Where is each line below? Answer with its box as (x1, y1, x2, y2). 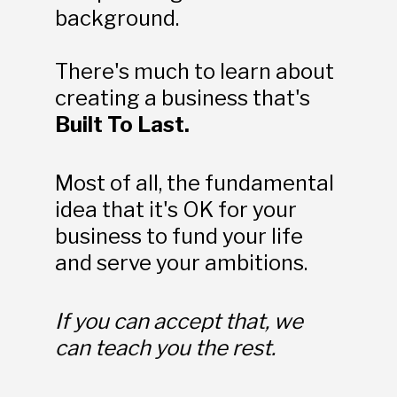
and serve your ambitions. (54, 249, 312, 276)
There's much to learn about (54, 58, 334, 84)
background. (54, 4, 179, 31)
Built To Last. (54, 111, 190, 137)
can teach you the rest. (54, 334, 276, 361)
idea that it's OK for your (54, 196, 297, 222)
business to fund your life (54, 222, 303, 249)
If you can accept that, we (54, 307, 303, 334)
